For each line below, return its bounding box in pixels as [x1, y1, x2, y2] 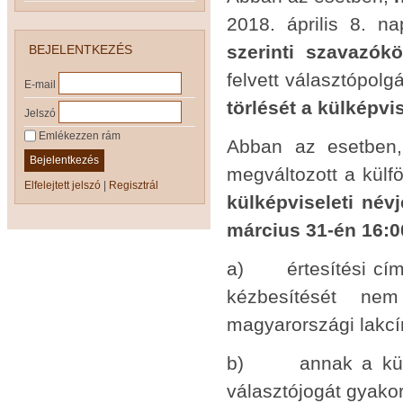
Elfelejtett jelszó [24, 178, 101, 192]
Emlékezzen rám [36, 129, 121, 142]
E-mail [24, 78, 56, 92]
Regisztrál [109, 178, 158, 192]
